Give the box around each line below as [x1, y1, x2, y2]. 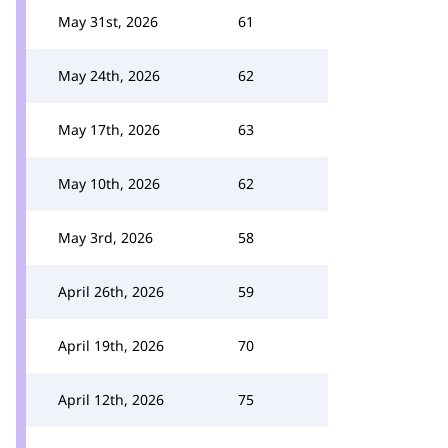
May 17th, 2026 [58, 120, 160, 139]
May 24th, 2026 [58, 66, 160, 85]
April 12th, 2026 [58, 390, 164, 409]
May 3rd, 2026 [58, 228, 153, 247]
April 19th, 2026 [58, 336, 164, 355]
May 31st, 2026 [58, 12, 158, 31]
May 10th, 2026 [58, 174, 160, 193]
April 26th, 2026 [58, 282, 164, 301]
